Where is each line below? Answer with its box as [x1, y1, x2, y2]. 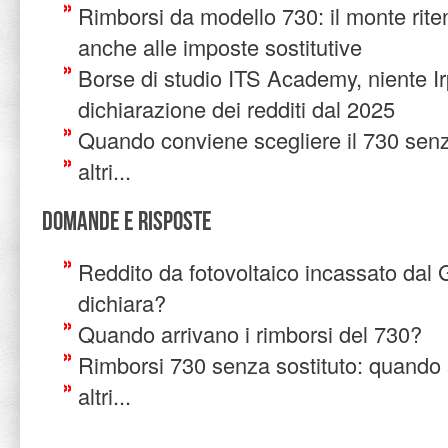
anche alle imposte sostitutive [78, 31, 362, 62]
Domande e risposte [42, 207, 212, 235]
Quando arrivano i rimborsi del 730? [78, 318, 422, 349]
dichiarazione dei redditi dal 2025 [78, 93, 395, 124]
